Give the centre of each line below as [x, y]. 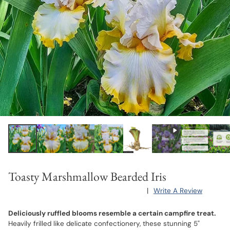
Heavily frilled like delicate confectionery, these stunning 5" [104, 224]
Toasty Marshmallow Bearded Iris [87, 176]
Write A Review [178, 191]
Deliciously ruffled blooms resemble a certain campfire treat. [112, 213]
